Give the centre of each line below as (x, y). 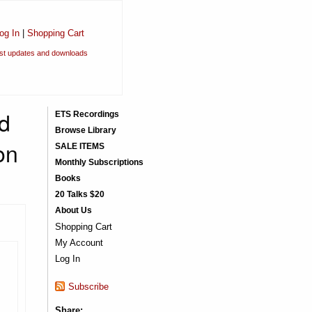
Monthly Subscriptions (99, 162)
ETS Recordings (87, 114)
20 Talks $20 (79, 194)
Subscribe (88, 287)
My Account (79, 243)
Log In (67, 259)
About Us (73, 210)
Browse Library (85, 130)
